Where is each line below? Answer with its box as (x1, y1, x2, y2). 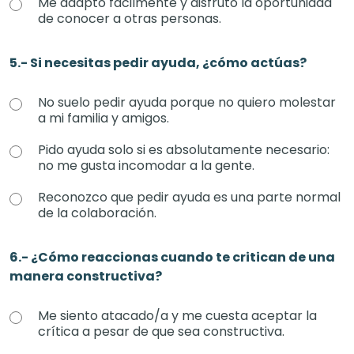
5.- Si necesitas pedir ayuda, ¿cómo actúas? (9, 54, 307, 72)
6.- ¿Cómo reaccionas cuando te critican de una (9, 248, 335, 266)
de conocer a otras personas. (38, 9, 221, 28)
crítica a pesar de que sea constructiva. (38, 322, 284, 341)
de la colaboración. (38, 204, 156, 222)
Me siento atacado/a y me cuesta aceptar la (38, 307, 317, 325)
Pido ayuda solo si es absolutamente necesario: (38, 141, 330, 159)
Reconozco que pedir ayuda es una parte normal (38, 188, 341, 206)
